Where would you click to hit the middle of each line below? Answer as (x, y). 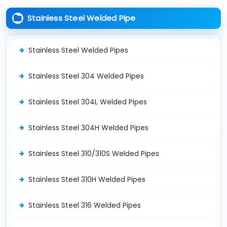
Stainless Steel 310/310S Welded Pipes (94, 153)
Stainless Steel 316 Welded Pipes (85, 205)
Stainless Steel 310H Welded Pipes (87, 179)
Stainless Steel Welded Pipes (78, 50)
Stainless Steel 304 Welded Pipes (86, 76)
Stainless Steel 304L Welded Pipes (88, 102)
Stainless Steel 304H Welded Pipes (88, 127)
